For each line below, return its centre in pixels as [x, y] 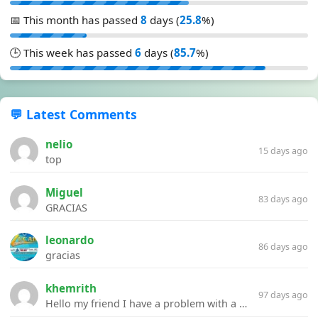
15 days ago [283, 151]
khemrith [71, 288]
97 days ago [283, 295]
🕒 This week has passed [72, 53]
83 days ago [283, 199]
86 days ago [283, 247]
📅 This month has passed [75, 20]
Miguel [64, 192]
